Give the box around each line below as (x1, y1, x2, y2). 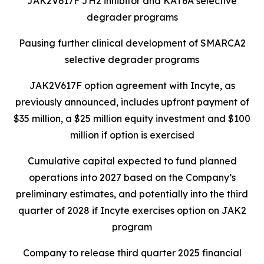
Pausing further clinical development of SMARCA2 (18, 37, 246, 49)
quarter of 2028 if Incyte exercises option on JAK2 (18, 204, 246, 216)
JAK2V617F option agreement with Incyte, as (29, 80, 235, 91)
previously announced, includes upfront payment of (15, 96, 249, 108)
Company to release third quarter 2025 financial (22, 247, 242, 259)
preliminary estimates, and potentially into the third (16, 188, 248, 200)
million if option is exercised (70, 129, 194, 141)
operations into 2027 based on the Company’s (28, 171, 236, 183)
